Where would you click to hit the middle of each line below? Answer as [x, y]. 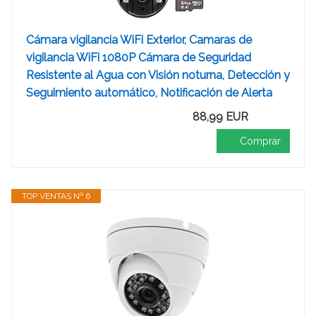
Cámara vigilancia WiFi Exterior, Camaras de [139, 40]
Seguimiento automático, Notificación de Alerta [149, 93]
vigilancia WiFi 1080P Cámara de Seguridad [139, 57]
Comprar [260, 141]
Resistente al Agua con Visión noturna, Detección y [158, 75]
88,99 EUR [220, 117]
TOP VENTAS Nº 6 [56, 196]
